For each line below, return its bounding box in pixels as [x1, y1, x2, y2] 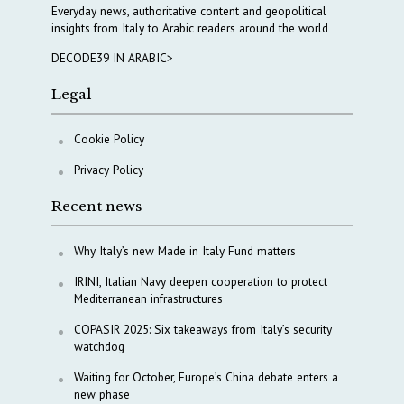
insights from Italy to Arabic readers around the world [50, 20, 328, 37]
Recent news [50, 197, 142, 215]
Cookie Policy [73, 130, 144, 147]
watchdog [73, 337, 124, 354]
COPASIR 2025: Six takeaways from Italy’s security [73, 320, 332, 337]
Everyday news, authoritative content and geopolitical [50, 3, 326, 20]
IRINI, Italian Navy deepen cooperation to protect [73, 272, 327, 289]
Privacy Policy [73, 161, 143, 178]
